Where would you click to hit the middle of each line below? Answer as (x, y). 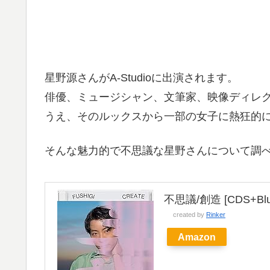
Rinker (216, 215)
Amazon (197, 237)
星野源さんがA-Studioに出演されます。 (141, 78)
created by (190, 215)
